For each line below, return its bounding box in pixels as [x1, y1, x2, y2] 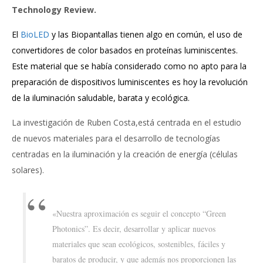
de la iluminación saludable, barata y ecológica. [12, 92, 190, 103]
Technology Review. [12, 4, 96, 15]
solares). [12, 164, 44, 176]
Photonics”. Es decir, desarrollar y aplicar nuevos [52, 223, 215, 235]
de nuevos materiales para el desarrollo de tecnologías [12, 132, 220, 144]
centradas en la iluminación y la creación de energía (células [12, 148, 238, 160]
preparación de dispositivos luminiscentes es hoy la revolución [12, 76, 248, 87]
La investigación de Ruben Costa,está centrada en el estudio [12, 116, 241, 128]
